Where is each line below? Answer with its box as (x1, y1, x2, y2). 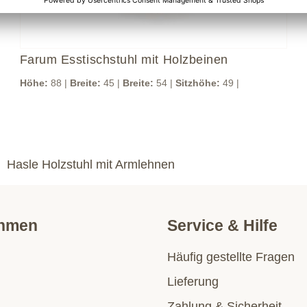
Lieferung (167, 275, 219, 289)
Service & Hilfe (167, 217, 278, 235)
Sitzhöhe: (175, 77, 220, 88)
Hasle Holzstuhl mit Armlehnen (7, 157, 175, 171)
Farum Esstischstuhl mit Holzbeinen (19, 52, 228, 66)
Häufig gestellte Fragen (167, 250, 295, 265)
